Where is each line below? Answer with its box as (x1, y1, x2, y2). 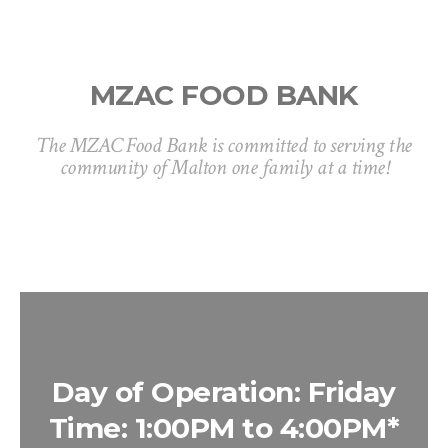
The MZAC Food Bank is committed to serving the (35, 131, 412, 161)
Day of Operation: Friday (51, 375, 396, 410)
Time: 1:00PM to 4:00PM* (48, 411, 400, 446)
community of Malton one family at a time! (59, 153, 389, 183)
